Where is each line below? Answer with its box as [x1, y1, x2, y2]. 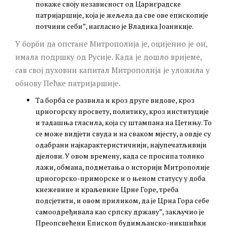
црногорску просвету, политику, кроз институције [35, 106, 209, 116]
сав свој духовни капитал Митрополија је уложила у [15, 64, 210, 75]
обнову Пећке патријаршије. [15, 78, 121, 88]
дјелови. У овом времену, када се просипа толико [35, 150, 204, 161]
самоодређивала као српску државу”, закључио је [35, 206, 204, 216]
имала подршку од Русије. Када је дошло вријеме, [15, 51, 202, 62]
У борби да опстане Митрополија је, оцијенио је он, [15, 38, 207, 49]
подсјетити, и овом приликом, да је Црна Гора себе [35, 195, 209, 205]
